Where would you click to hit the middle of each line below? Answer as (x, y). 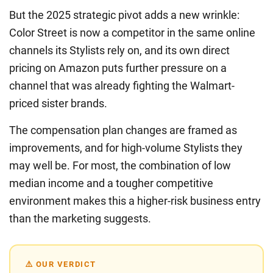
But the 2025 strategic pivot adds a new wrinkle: (124, 15)
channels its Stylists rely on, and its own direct (119, 51)
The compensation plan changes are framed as (123, 130)
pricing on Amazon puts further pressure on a (118, 68)
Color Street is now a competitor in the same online (132, 33)
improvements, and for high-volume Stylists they (126, 148)
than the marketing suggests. (80, 219)
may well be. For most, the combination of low (120, 166)
